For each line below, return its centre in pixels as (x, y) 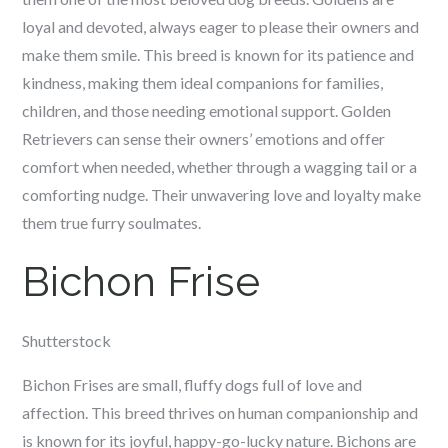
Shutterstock (67, 340)
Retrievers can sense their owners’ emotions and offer (204, 138)
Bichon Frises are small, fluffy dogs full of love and (192, 384)
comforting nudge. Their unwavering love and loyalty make (222, 194)
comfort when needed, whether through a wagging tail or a (220, 166)
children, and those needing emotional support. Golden (207, 110)
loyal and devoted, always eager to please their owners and (221, 26)
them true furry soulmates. (112, 222)
